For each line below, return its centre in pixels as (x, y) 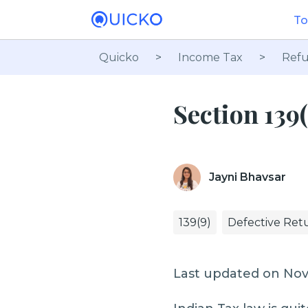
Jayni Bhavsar (247, 177)
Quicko (119, 57)
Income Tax (210, 57)
